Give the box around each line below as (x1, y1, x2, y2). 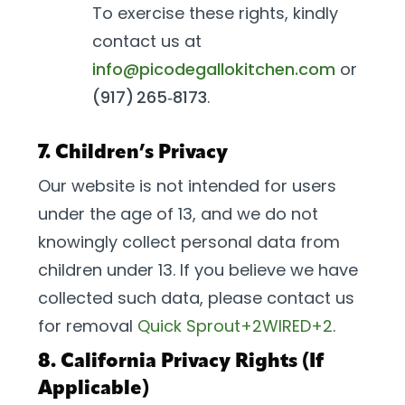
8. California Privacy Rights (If (38, 352, 324, 372)
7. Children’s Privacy (38, 143, 228, 164)
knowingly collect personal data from (38, 231, 340, 253)
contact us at (92, 30, 202, 52)
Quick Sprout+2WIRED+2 (137, 315, 333, 337)
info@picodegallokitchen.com (92, 58, 335, 80)
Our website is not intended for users (38, 174, 336, 197)
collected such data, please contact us (38, 287, 354, 309)
